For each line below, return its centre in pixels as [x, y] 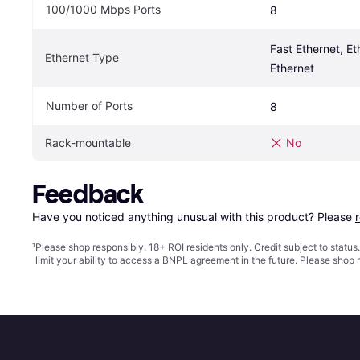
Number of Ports [89, 105]
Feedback [88, 194]
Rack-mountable [88, 142]
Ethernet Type [82, 57]
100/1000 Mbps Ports [103, 9]
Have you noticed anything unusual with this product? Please [194, 216]
